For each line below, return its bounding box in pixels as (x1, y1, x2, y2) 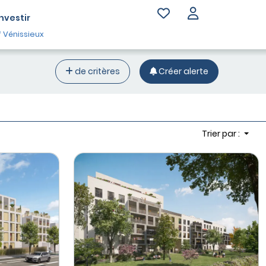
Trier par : (202, 128, 242, 140)
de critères (72, 65, 120, 77)
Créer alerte (156, 65, 208, 77)
